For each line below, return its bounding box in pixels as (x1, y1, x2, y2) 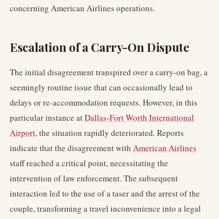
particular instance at (10, 112, 85, 123)
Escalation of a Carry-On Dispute (10, 39, 189, 55)
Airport (10, 127, 35, 138)
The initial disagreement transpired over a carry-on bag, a (10, 66, 208, 78)
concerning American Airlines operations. (10, 2, 155, 14)
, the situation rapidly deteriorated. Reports (35, 127, 184, 138)
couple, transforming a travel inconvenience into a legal (10, 203, 201, 214)
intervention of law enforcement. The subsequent (10, 173, 178, 184)
